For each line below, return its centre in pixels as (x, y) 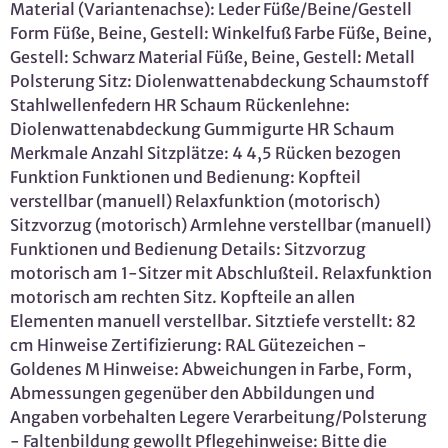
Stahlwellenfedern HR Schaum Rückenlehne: (180, 104)
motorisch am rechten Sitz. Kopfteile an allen (182, 296)
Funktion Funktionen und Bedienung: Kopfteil (185, 176)
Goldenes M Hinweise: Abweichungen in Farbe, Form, (211, 368)
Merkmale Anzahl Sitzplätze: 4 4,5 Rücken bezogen (205, 152)
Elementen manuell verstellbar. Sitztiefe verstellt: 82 (213, 320)
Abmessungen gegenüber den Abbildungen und (192, 392)
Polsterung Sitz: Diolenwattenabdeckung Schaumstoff (219, 80)
